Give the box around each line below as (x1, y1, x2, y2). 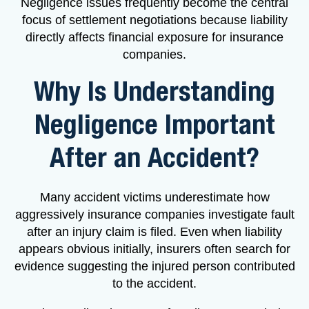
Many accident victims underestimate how (39, 190, 270, 204)
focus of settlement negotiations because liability (21, 12, 288, 27)
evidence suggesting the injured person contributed (14, 259, 295, 273)
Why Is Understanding (34, 78, 275, 106)
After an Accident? (50, 144, 259, 172)
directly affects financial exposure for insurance (26, 30, 283, 44)
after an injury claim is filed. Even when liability (27, 224, 282, 239)
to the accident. (112, 276, 197, 290)
